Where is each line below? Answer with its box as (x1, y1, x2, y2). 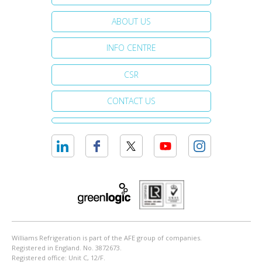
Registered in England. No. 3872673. (11, 243, 122, 253)
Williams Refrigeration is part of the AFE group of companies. (11, 233, 202, 243)
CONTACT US (106, 95, 156, 107)
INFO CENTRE (106, 42, 156, 54)
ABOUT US (111, 15, 151, 27)
